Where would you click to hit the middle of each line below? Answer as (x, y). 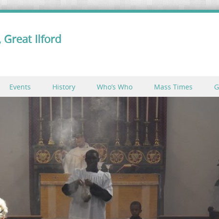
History (64, 87)
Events (20, 87)
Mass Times (173, 87)
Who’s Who (115, 87)
